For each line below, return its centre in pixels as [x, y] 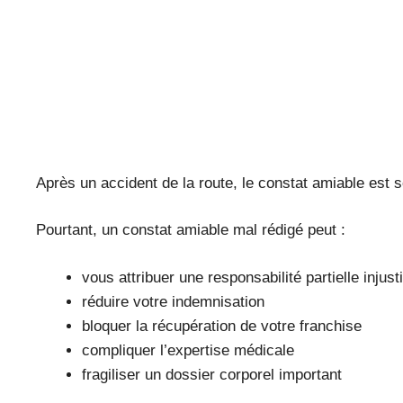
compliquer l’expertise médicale [188, 350]
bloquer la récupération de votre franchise [222, 326]
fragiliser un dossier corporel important [212, 374]
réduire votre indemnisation [173, 301]
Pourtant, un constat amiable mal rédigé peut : [191, 230]
